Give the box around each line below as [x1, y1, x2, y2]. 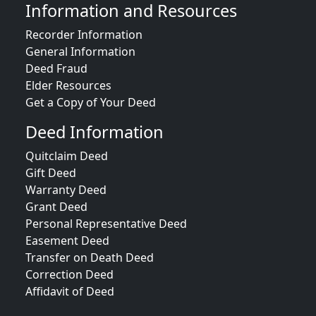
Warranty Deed [25, 182, 107, 197]
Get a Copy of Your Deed [25, 95, 156, 110]
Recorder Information [25, 27, 142, 42]
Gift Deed [25, 165, 76, 181]
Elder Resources [25, 78, 111, 93]
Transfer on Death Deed [25, 250, 154, 265]
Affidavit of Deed [25, 284, 114, 299]
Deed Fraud [25, 61, 87, 76]
